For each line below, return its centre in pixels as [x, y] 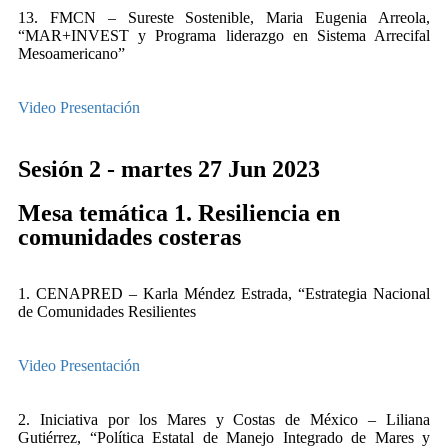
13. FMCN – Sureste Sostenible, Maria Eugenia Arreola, [224, 17]
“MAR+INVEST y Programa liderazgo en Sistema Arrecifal [224, 35]
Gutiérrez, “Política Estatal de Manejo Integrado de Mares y [224, 437]
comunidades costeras [129, 237]
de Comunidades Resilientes [107, 311]
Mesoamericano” [71, 53]
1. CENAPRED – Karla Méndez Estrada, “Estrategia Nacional [224, 293]
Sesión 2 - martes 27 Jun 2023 [169, 169]
